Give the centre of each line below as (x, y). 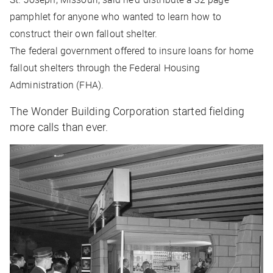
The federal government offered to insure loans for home (132, 51)
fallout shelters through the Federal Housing (105, 68)
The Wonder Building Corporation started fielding (127, 111)
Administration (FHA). (57, 85)
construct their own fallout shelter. (84, 34)
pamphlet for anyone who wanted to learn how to (115, 17)
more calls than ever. (59, 127)
